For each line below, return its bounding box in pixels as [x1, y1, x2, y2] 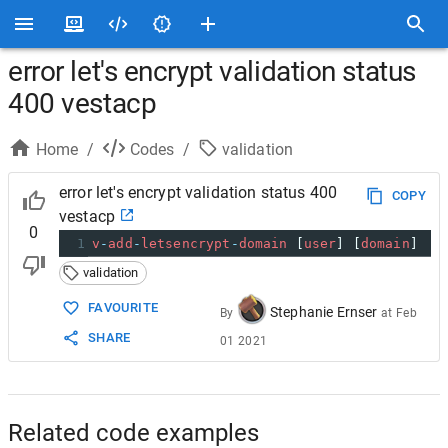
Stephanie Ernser [270, 304, 378, 321]
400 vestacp [8, 87, 157, 120]
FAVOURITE [88, 299, 159, 315]
